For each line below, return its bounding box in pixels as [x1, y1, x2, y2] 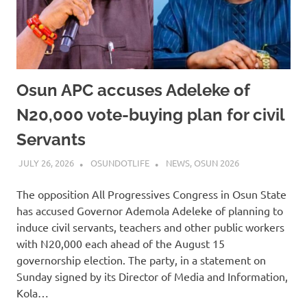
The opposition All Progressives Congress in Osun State [16, 187, 286, 201]
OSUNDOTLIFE [90, 157, 149, 169]
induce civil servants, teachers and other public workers [16, 220, 284, 234]
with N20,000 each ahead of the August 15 [16, 236, 225, 251]
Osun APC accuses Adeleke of [16, 79, 249, 100]
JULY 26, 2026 [18, 157, 74, 169]
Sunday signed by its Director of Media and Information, [16, 269, 288, 284]
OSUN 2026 [193, 157, 239, 169]
